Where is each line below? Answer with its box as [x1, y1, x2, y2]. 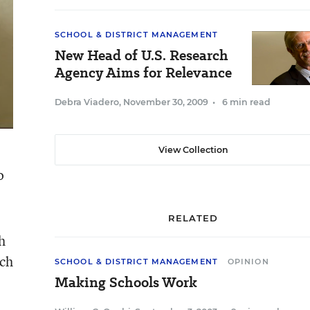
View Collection [158, 145, 228, 155]
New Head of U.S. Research [55, 46, 228, 65]
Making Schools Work [55, 273, 197, 292]
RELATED [167, 212, 219, 224]
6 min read [222, 97, 271, 107]
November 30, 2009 [123, 97, 208, 107]
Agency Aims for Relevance [55, 63, 232, 82]
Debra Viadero [55, 97, 119, 107]
